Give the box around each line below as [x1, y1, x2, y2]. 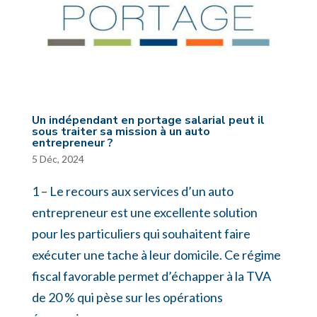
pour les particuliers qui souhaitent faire [31, 225, 250, 241]
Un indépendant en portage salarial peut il [31, 112, 265, 128]
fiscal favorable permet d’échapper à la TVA [31, 267, 271, 284]
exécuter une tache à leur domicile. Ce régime [31, 246, 281, 263]
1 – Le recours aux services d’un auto [31, 183, 234, 199]
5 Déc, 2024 [31, 152, 84, 165]
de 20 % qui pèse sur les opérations [31, 289, 223, 305]
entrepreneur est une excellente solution [31, 204, 258, 220]
